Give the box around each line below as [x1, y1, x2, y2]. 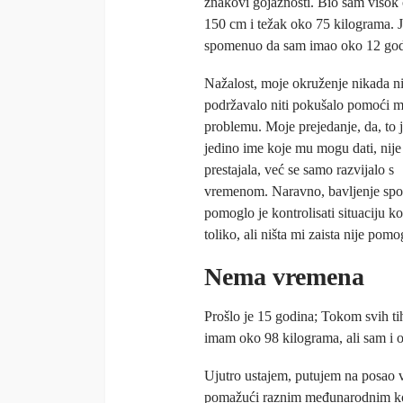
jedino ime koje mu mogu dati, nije [204, 140, 401, 157]
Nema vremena [204, 263, 364, 291]
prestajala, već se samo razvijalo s [204, 162, 394, 178]
